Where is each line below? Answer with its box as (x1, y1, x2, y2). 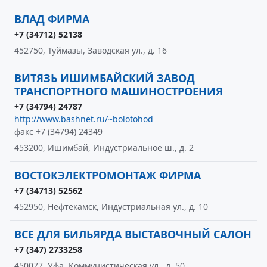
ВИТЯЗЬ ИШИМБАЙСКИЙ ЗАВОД (14, 71, 195, 85)
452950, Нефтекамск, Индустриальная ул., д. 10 (14, 201, 208, 212)
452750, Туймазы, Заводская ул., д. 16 (14, 45, 167, 56)
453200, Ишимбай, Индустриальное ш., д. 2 (14, 142, 194, 153)
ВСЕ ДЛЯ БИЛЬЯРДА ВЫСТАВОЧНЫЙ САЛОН (14, 227, 252, 241)
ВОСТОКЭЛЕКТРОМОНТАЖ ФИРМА (14, 168, 201, 182)
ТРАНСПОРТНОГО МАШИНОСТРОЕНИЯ (14, 84, 223, 98)
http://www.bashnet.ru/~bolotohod (14, 113, 153, 125)
